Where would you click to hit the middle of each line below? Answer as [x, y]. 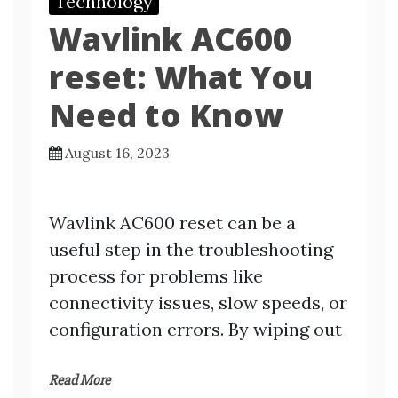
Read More [80, 380]
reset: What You [181, 77]
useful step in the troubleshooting [191, 249]
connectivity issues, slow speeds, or [198, 302]
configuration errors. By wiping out [195, 329]
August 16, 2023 [117, 153]
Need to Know [166, 115]
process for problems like [156, 276]
